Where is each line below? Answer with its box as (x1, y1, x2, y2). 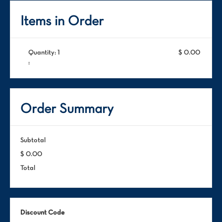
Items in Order (20, 15, 104, 28)
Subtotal (20, 137, 46, 144)
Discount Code (20, 210, 64, 216)
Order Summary (20, 103, 113, 116)
